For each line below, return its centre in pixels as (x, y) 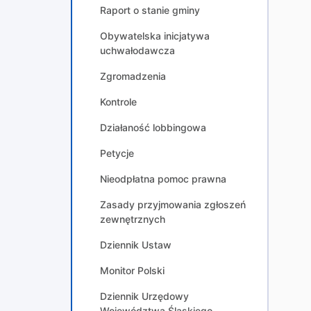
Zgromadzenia (133, 76)
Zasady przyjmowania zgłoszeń (173, 204)
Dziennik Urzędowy (144, 296)
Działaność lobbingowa (153, 127)
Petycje (117, 153)
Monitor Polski (132, 270)
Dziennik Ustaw (136, 245)
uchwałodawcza (137, 50)
